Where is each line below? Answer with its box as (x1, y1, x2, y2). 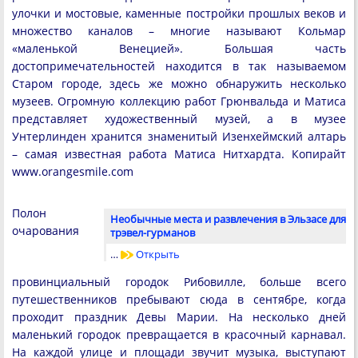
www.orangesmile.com (12, 163, 133, 179)
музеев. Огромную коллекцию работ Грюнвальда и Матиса (12, 93, 346, 109)
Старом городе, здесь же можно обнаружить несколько (12, 75, 346, 91)
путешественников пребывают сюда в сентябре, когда (12, 292, 346, 308)
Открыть (133, 246, 180, 261)
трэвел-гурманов (110, 225, 195, 240)
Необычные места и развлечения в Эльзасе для (110, 211, 346, 226)
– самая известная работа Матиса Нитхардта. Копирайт (12, 145, 346, 161)
